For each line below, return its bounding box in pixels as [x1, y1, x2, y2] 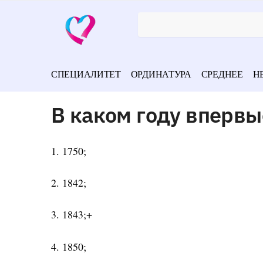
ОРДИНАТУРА [130, 68, 191, 80]
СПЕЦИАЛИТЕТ [51, 68, 121, 80]
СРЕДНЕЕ [201, 68, 243, 80]
